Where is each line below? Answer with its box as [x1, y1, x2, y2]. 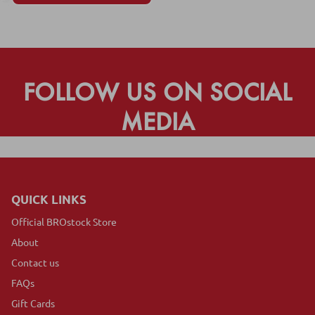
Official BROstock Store [11, 215, 117, 229]
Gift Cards [11, 297, 55, 310]
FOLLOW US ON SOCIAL [23, 77, 292, 107]
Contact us [11, 256, 59, 269]
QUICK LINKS [11, 192, 86, 207]
